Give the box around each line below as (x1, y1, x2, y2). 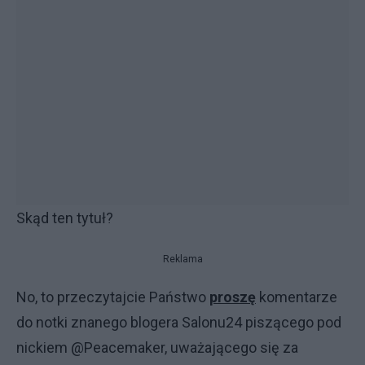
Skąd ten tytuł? (16, 209, 113, 226)
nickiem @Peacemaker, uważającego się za (16, 339, 298, 356)
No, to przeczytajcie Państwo (16, 288, 209, 306)
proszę (209, 288, 256, 306)
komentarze (256, 288, 337, 306)
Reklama (162, 253, 203, 265)
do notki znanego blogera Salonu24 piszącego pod (16, 314, 341, 331)
